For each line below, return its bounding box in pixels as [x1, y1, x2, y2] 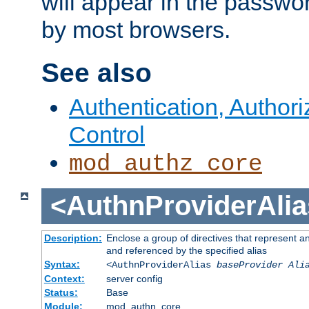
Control [69, 121, 145, 148]
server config [106, 273, 163, 284]
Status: [43, 287, 78, 298]
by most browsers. [41, 17, 230, 43]
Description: [43, 232, 102, 243]
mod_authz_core [69, 150, 262, 177]
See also [41, 58, 152, 88]
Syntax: [43, 259, 80, 270]
